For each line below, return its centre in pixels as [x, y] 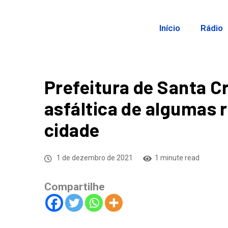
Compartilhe [75, 187]
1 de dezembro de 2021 [94, 158]
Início [170, 28]
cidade [72, 130]
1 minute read [177, 158]
